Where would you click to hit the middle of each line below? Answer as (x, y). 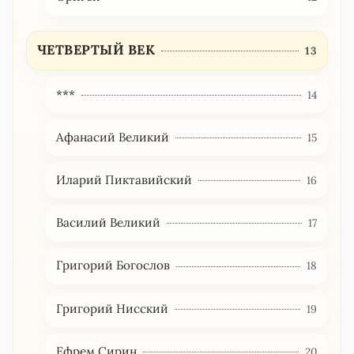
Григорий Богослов (113, 265)
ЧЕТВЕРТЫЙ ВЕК (96, 50)
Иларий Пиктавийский (124, 179)
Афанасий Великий (112, 137)
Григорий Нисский (112, 308)
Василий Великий (108, 223)
